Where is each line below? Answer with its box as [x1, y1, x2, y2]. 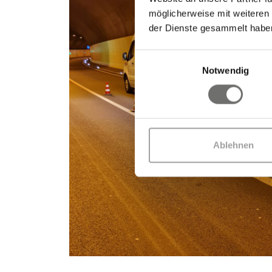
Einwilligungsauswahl [134, 50, 219, 61]
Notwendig [202, 65, 249, 76]
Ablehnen [213, 140, 254, 151]
